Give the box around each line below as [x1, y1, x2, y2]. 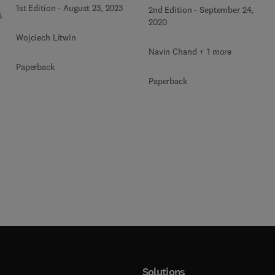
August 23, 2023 [63, 2, 123, 14]
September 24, [199, 4, 254, 15]
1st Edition [16, 2, 56, 14]
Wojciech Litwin [16, 32, 76, 43]
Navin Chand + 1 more [149, 46, 232, 57]
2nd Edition [149, 4, 192, 15]
